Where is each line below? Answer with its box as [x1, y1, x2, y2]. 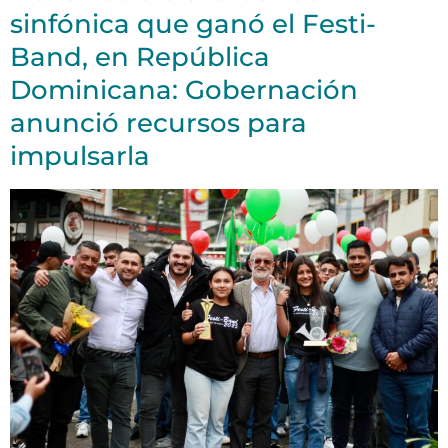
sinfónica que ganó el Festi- [10, 8, 376, 41]
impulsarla [10, 140, 150, 173]
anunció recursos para [10, 107, 307, 140]
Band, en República [10, 41, 270, 74]
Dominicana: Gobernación [10, 74, 358, 107]
